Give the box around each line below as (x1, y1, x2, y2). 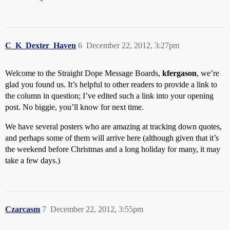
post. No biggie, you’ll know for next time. (5, 102, 144, 111)
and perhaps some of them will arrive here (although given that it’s (5, 133, 219, 142)
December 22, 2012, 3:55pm (50, 204, 143, 214)
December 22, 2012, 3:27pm (86, 41, 179, 50)
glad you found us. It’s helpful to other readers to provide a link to (5, 80, 217, 89)
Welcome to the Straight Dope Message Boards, (5, 68, 162, 78)
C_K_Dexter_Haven (5, 41, 76, 50)
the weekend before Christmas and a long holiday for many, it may (5, 144, 220, 154)
